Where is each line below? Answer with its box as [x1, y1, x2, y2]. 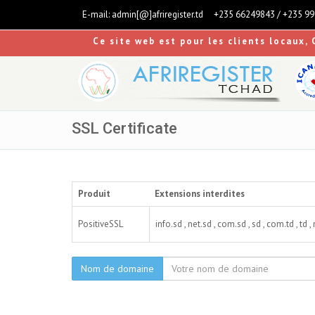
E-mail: [82, 8, 110, 20]
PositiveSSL [78, 218, 123, 230]
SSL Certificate [72, 120, 177, 137]
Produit [78, 188, 110, 200]
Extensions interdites [155, 188, 245, 200]
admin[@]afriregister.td [112, 8, 203, 20]
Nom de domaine [81, 262, 154, 275]
